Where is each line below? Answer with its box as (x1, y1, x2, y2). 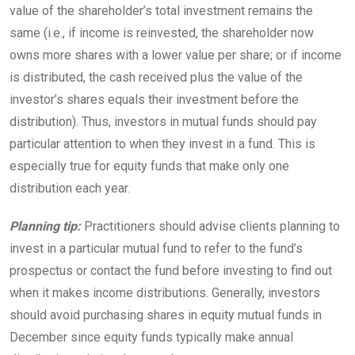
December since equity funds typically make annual (10, 329, 293, 345)
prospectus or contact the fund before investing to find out (10, 262, 332, 278)
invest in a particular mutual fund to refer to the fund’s (10, 240, 303, 256)
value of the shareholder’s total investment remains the (10, 2, 313, 18)
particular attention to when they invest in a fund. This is (10, 136, 315, 151)
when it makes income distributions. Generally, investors (10, 284, 320, 300)
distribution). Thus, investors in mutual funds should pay (10, 113, 317, 129)
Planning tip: (10, 218, 84, 234)
